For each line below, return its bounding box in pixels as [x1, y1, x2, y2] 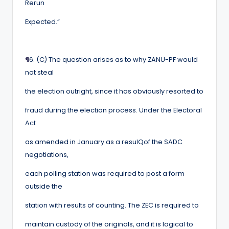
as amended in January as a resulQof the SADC [25, 137, 182, 146]
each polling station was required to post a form [25, 169, 185, 178]
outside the [25, 181, 62, 191]
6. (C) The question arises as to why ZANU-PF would [29, 55, 198, 64]
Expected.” [25, 17, 60, 26]
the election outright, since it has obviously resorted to [25, 86, 203, 96]
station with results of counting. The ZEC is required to [25, 200, 199, 210]
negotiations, [25, 150, 68, 159]
